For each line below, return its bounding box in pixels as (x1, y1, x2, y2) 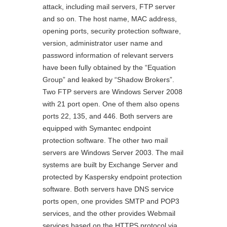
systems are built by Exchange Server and (43, 160, 178, 169)
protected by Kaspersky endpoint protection (43, 172, 182, 181)
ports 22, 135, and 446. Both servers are (43, 111, 173, 120)
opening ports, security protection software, (43, 26, 181, 35)
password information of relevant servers (43, 51, 173, 59)
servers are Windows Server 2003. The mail (43, 148, 183, 157)
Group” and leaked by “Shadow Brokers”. (43, 75, 174, 84)
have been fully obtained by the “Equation (43, 63, 176, 71)
